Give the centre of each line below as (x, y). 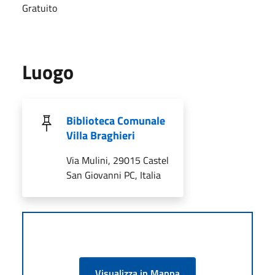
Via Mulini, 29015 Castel (118, 160)
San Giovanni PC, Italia (114, 175)
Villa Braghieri (101, 135)
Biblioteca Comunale (116, 120)
